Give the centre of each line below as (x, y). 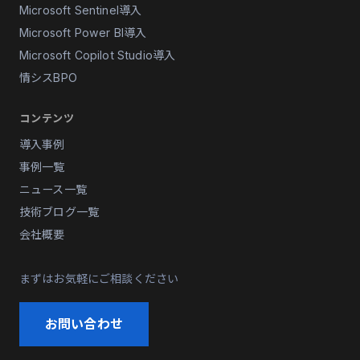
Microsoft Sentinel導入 (81, 10)
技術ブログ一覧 (59, 212)
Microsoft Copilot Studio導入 (98, 55)
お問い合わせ (84, 324)
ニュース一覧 (53, 189)
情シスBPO (48, 78)
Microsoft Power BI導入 (83, 33)
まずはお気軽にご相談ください (99, 278)
